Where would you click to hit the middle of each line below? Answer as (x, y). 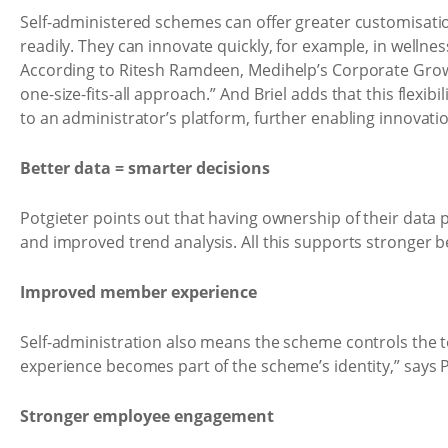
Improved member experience (138, 291)
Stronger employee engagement (147, 415)
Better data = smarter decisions (145, 167)
